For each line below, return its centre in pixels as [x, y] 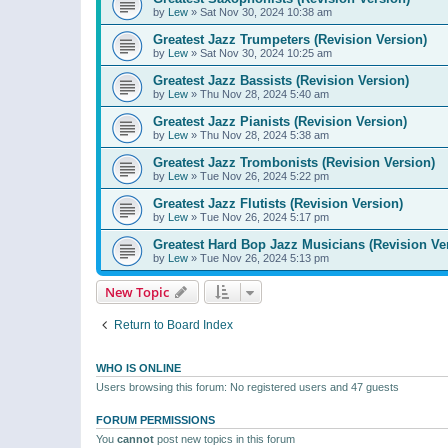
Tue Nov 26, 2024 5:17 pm [264, 216]
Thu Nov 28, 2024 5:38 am [264, 134]
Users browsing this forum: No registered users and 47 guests [247, 386]
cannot [135, 438]
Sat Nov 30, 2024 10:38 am [266, 11]
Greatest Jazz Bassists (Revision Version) [281, 80]
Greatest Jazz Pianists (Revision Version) [280, 121]
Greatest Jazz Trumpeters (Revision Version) [290, 39]
